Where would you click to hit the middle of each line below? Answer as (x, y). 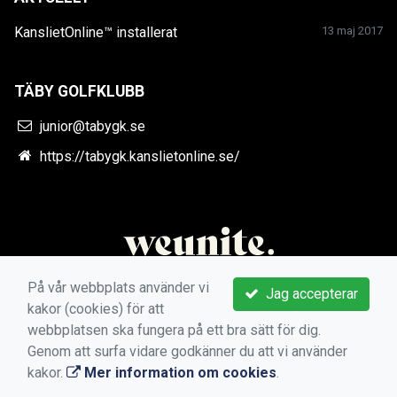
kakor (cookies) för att (96, 309)
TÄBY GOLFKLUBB (79, 92)
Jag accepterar (308, 294)
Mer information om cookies (179, 373)
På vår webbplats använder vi (118, 288)
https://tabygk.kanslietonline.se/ (140, 157)
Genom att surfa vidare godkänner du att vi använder (187, 351)
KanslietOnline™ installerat (96, 33)
